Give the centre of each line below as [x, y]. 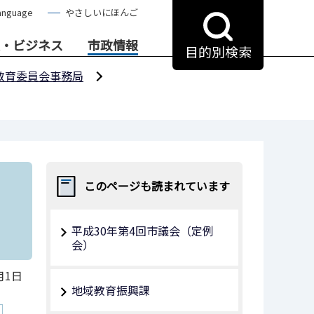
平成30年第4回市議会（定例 [143, 231]
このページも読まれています [157, 186]
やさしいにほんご [102, 12]
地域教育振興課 [111, 290]
